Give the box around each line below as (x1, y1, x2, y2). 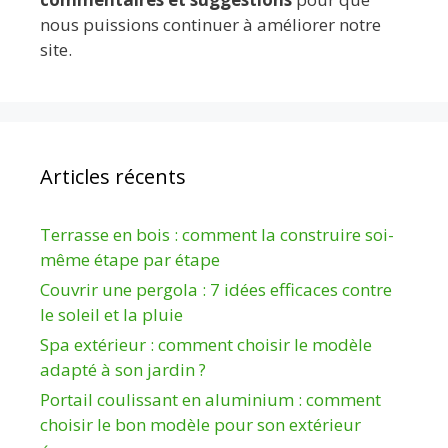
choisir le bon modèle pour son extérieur (40, 412, 361, 436)
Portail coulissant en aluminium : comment (40, 387, 381, 411)
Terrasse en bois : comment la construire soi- (40, 222, 394, 246)
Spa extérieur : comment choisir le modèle (40, 332, 372, 356)
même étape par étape (40, 247, 220, 271)
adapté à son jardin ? (40, 357, 206, 381)
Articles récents (40, 162, 186, 190)
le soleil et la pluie (40, 302, 183, 326)
